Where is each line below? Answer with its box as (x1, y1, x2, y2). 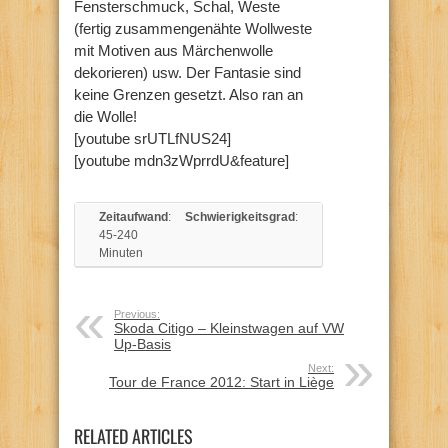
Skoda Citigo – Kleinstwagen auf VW (114, 319, 344, 336)
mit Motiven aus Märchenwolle (74, 41, 273, 59)
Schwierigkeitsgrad (185, 209, 295, 224)
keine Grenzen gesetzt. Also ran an (74, 85, 303, 103)
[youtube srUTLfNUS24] (74, 129, 231, 147)
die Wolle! (74, 107, 137, 125)
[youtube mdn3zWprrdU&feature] (74, 151, 289, 169)
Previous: (114, 307, 160, 320)
